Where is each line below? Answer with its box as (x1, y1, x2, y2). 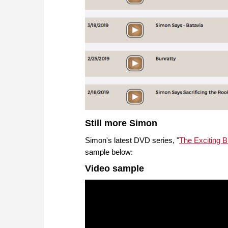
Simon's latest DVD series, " (85, 135, 179, 145)
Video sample (85, 163, 144, 174)
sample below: (85, 147, 135, 156)
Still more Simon (85, 118, 157, 128)
